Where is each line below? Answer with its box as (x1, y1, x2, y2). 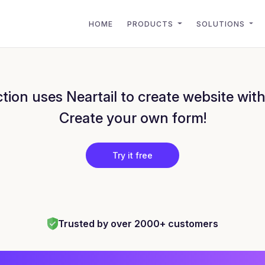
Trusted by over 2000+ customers (57, 218, 218, 230)
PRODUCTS (127, 19, 176, 28)
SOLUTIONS (196, 19, 247, 28)
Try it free (112, 150, 153, 160)
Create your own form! (59, 109, 206, 127)
